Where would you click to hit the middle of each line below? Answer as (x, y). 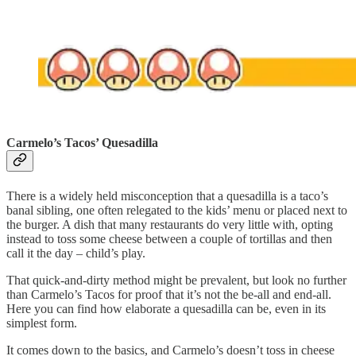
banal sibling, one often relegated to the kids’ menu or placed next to (177, 210)
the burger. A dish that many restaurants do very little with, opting (170, 224)
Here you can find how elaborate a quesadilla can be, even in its (166, 308)
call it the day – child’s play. (76, 253)
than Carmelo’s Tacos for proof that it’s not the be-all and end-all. (169, 294)
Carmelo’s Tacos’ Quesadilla (82, 143)
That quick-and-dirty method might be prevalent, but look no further (176, 280)
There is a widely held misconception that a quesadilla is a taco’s (167, 195)
